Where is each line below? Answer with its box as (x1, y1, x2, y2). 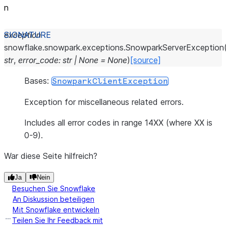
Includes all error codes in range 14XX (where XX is (24, 118, 212, 128)
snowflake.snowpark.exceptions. (4, 42, 126, 52)
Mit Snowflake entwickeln (13, 205, 99, 214)
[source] (130, 55, 161, 65)
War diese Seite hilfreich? (4, 151, 97, 161)
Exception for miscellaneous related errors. (24, 97, 184, 107)
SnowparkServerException (126, 42, 224, 52)
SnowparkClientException (52, 77, 168, 85)
